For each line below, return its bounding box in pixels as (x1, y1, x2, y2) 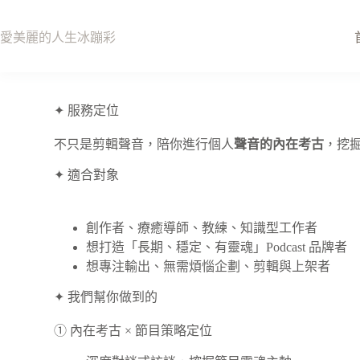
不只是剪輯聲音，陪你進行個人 (54, 137, 235, 151)
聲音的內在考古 (234, 137, 325, 151)
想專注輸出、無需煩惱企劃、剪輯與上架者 (86, 260, 331, 273)
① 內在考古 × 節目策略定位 (54, 324, 213, 337)
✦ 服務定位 (54, 104, 120, 117)
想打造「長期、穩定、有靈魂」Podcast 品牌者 (86, 240, 348, 254)
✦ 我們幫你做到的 (54, 290, 158, 304)
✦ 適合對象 (54, 168, 120, 182)
